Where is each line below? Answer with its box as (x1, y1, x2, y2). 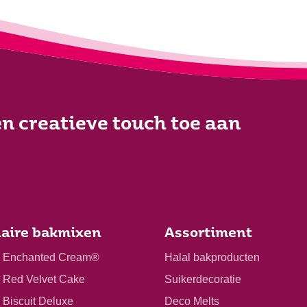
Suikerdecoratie (164, 273, 241, 285)
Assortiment (164, 227, 252, 241)
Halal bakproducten (164, 251, 260, 263)
